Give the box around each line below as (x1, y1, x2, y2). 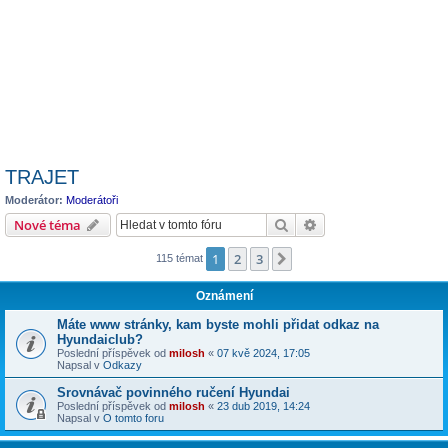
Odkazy (103, 358, 142, 371)
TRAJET (5, 166, 79, 188)
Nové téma (14, 215, 81, 234)
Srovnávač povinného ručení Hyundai (57, 384, 290, 400)
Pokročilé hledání (318, 214, 426, 233)
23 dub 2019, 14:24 (217, 399, 310, 412)
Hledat (289, 214, 331, 233)
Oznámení (195, 288, 253, 303)
